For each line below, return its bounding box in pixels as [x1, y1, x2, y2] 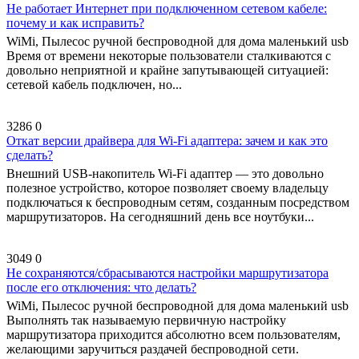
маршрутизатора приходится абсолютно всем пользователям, [6, 328, 341, 341]
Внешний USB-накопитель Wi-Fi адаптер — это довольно [6, 167, 324, 180]
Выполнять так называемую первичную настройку [6, 313, 286, 327]
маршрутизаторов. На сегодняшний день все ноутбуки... [6, 210, 314, 224]
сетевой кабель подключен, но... [6, 78, 182, 91]
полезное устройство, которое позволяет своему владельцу [6, 181, 329, 195]
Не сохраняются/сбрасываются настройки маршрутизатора [6, 266, 329, 280]
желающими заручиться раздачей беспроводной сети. [6, 342, 299, 356]
